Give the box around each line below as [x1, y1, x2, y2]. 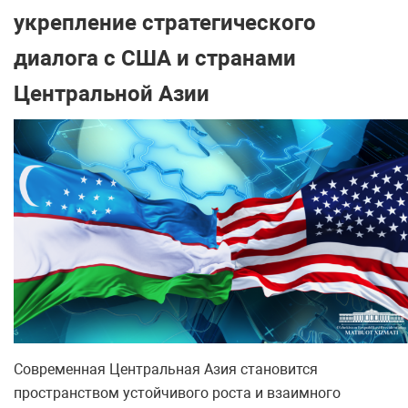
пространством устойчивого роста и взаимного [14, 384, 341, 403]
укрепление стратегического [14, 10, 316, 36]
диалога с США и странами [14, 46, 296, 71]
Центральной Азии [14, 81, 209, 107]
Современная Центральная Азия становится [14, 361, 318, 379]
